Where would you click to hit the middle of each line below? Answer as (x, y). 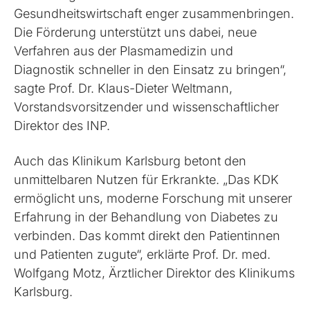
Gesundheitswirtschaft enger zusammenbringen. (154, 13)
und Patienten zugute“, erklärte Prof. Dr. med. (143, 254)
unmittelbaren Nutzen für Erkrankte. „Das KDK (147, 179)
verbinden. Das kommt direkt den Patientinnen (147, 235)
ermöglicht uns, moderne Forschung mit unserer (153, 198)
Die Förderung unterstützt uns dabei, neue (136, 32)
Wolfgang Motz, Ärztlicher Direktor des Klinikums (155, 273)
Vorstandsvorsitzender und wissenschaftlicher (147, 107)
